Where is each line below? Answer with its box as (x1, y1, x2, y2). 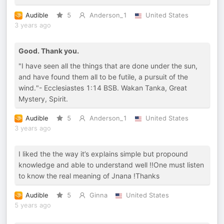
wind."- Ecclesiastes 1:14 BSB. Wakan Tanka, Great (18, 83, 187, 92)
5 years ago (14, 201, 51, 209)
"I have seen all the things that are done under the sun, (18, 61, 197, 70)
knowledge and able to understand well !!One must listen (18, 160, 204, 169)
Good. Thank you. (18, 46, 79, 55)
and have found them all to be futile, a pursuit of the (18, 72, 188, 81)
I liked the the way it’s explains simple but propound (18, 149, 188, 158)
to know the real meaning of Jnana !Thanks (18, 171, 159, 180)
